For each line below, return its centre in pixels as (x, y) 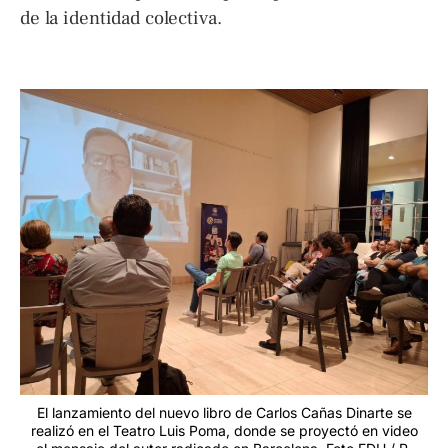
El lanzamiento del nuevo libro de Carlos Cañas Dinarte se (224, 413)
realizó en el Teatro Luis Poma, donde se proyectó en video (224, 431)
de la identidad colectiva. (121, 18)
